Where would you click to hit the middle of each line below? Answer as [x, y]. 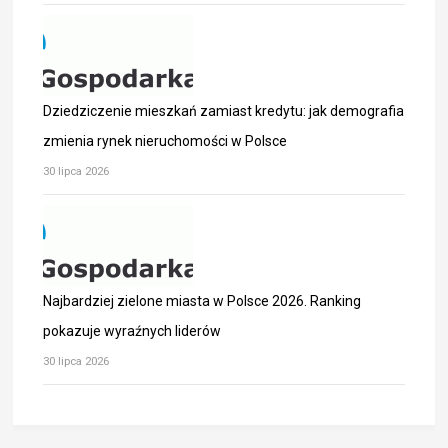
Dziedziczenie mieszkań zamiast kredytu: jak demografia [224, 111]
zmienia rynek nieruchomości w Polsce [165, 141]
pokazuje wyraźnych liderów [132, 331]
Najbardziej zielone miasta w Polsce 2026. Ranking [202, 301]
